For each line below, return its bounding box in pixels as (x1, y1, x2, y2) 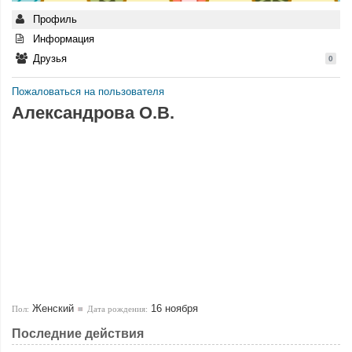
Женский (29, 302, 74, 314)
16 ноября (148, 302, 198, 314)
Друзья (30, 53, 67, 64)
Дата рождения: (87, 304, 148, 313)
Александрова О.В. (12, 103, 174, 123)
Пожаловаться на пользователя (12, 86, 164, 97)
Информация (30, 33, 94, 45)
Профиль (30, 13, 77, 25)
